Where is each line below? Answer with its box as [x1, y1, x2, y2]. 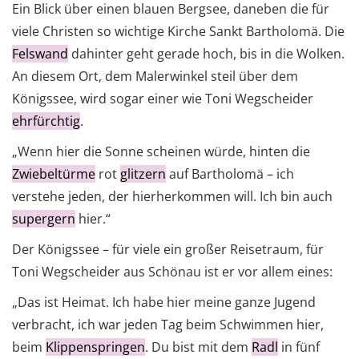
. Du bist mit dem [145, 338, 252, 357]
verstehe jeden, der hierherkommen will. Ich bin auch [12, 188, 333, 206]
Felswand [12, 45, 68, 63]
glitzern [120, 165, 166, 184]
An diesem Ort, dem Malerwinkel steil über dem [12, 67, 298, 86]
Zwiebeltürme [12, 165, 95, 184]
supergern [12, 210, 75, 228]
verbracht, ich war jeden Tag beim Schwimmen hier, [12, 316, 324, 334]
